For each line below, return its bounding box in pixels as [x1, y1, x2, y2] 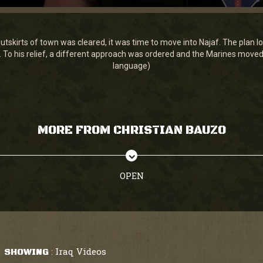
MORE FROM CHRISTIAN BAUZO [37, 123, 226, 138]
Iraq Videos [55, 245, 106, 257]
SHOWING [4, 247, 49, 258]
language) [113, 61, 150, 70]
